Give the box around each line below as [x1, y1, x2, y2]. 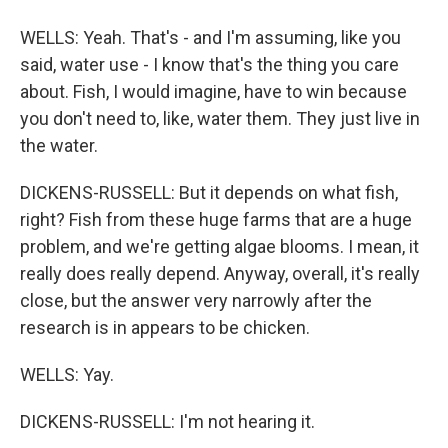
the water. [20, 135, 98, 156]
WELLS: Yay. [20, 364, 114, 385]
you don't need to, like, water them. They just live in [20, 108, 420, 129]
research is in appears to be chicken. [20, 317, 310, 338]
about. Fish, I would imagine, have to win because [20, 81, 407, 102]
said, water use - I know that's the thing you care [20, 54, 399, 75]
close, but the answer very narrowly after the [20, 290, 372, 311]
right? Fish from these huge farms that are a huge [20, 209, 412, 230]
